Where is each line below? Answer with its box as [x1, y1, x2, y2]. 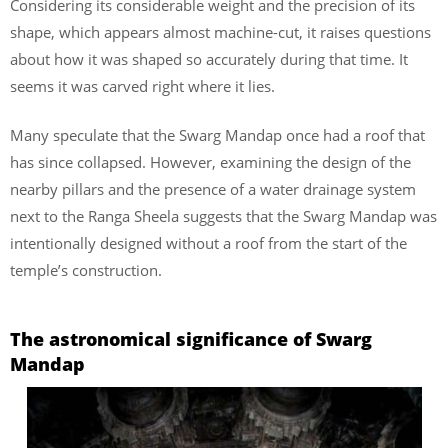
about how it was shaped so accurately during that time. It [10, 48, 408, 69]
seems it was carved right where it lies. [10, 75, 275, 96]
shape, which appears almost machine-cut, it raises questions [10, 21, 431, 42]
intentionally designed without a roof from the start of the [10, 233, 407, 254]
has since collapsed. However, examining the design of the [10, 152, 411, 173]
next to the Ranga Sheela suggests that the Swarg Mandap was [10, 206, 437, 227]
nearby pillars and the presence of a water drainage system [10, 179, 416, 200]
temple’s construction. [10, 260, 162, 281]
